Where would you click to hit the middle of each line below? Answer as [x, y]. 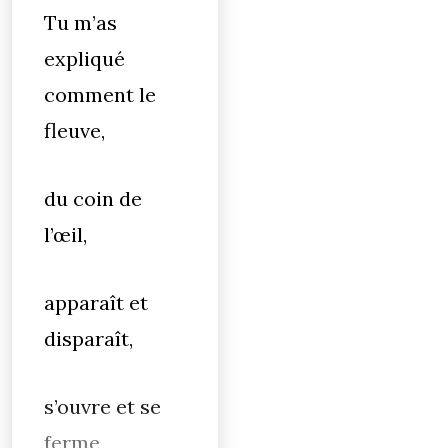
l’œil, [65, 234]
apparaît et [96, 302]
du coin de [93, 198]
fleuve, [74, 130]
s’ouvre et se [102, 406]
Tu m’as [80, 22]
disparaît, [88, 338]
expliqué [84, 58]
